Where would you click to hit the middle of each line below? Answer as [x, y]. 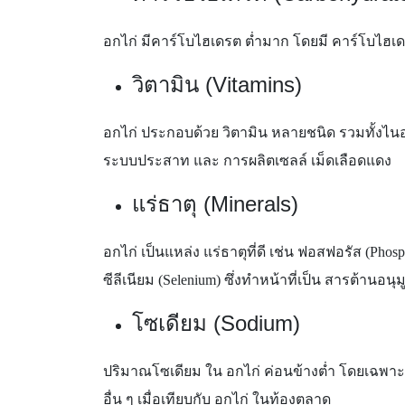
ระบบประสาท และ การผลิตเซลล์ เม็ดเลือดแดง [247, 160]
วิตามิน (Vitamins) [217, 85]
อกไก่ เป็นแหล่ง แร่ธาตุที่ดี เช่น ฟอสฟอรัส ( [236, 252]
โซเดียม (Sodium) [216, 323]
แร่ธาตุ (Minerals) [215, 204]
